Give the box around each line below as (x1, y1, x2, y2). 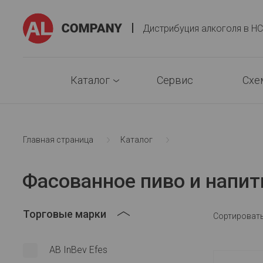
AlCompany (140, 14, 188, 25)
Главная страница (23, 135, 93, 144)
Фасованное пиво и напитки (79, 151, 207, 163)
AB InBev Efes (49, 244, 107, 255)
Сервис (156, 74, 193, 86)
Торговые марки (23, 208, 106, 220)
